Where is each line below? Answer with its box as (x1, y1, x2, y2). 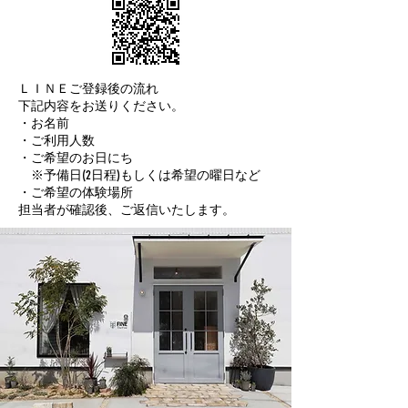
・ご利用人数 (18, 133, 95, 149)
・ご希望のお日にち (18, 150, 133, 167)
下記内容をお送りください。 (18, 98, 184, 115)
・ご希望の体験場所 (18, 185, 133, 201)
